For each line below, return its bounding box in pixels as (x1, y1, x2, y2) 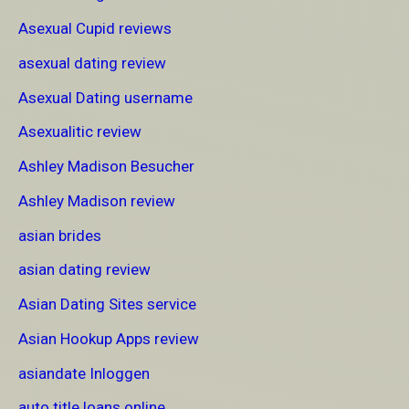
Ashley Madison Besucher (18, 157, 194, 176)
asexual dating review (18, 53, 166, 72)
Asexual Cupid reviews (18, 19, 172, 38)
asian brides (18, 225, 101, 245)
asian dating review (18, 260, 151, 279)
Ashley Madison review (18, 191, 175, 210)
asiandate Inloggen (18, 363, 150, 383)
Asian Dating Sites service (18, 295, 196, 314)
